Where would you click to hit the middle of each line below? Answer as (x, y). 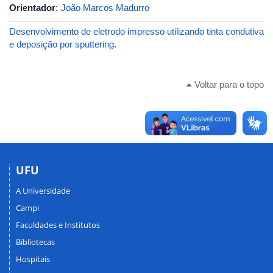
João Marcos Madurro (105, 8)
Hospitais (33, 259)
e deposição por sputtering (62, 44)
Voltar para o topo (228, 84)
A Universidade (43, 191)
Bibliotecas (35, 242)
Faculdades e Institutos (58, 225)
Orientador (32, 8)
